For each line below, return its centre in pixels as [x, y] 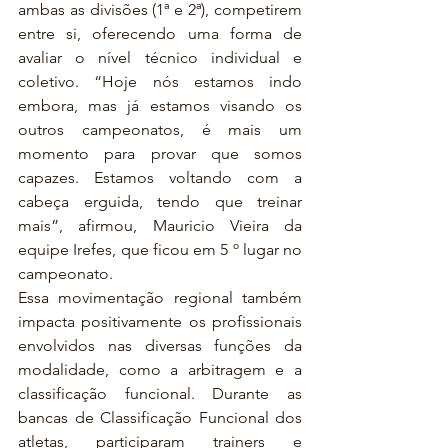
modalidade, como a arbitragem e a [160, 369]
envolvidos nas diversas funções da [160, 345]
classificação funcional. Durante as [160, 393]
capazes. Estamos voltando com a [160, 177]
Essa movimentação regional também [160, 297]
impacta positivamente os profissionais [160, 321]
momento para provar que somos [160, 153]
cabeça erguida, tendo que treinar [160, 201]
